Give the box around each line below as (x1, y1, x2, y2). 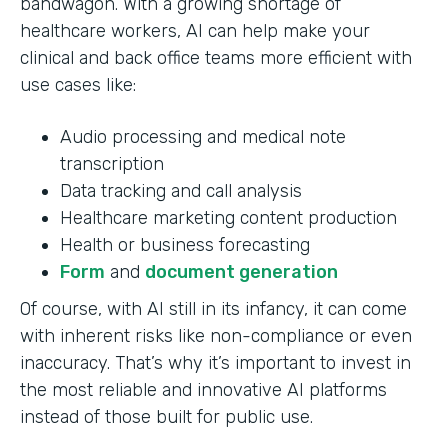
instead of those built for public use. (20, 405, 313, 428)
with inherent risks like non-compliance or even (20, 324, 412, 347)
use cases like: (20, 73, 136, 96)
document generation (145, 260, 338, 283)
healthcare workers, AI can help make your (20, 19, 370, 42)
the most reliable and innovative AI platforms (20, 378, 387, 401)
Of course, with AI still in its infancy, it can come (20, 297, 407, 320)
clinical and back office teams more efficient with (20, 46, 412, 69)
